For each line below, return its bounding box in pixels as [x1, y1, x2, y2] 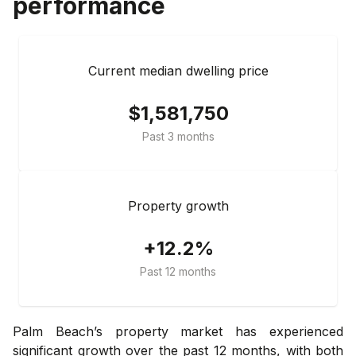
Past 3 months [141, 129, 215, 143]
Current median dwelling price [87, 62, 269, 79]
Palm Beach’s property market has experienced [13, 323, 343, 339]
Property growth [127, 197, 229, 214]
